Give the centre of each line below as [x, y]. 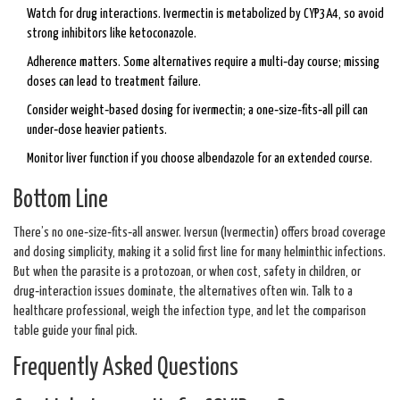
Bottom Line [61, 201]
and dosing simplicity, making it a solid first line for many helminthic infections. [200, 253]
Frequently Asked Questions [126, 369]
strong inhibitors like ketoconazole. [112, 34]
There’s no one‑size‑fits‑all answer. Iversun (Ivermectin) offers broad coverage [200, 233]
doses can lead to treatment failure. [114, 82]
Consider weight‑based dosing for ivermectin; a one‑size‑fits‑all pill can [197, 111]
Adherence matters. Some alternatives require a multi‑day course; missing [203, 62]
